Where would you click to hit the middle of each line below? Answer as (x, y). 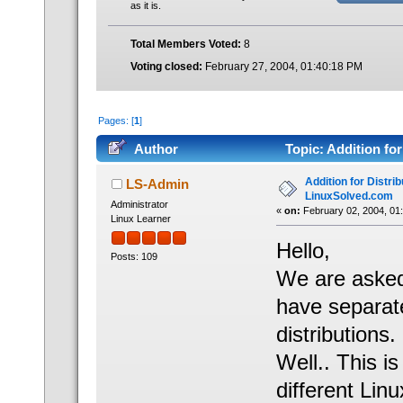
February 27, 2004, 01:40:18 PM (282, 66)
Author (156, 149)
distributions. (336, 335)
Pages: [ (116, 121)
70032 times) (144, 177)
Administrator (139, 205)
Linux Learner (140, 219)
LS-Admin (157, 184)
